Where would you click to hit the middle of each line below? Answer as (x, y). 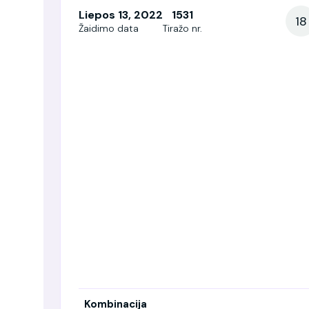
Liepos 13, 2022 (121, 15)
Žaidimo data (109, 28)
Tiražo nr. (182, 28)
